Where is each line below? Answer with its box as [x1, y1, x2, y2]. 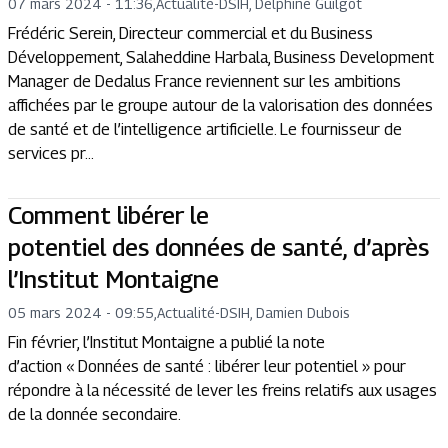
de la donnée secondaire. [8, 405, 181, 424]
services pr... [8, 144, 94, 163]
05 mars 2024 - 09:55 [8, 304, 154, 321]
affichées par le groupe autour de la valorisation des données [8, 96, 433, 115]
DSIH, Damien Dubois [220, 304, 350, 321]
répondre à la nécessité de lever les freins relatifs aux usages [8, 381, 437, 400]
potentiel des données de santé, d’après [8, 233, 429, 261]
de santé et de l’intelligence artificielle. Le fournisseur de [8, 120, 402, 139]
